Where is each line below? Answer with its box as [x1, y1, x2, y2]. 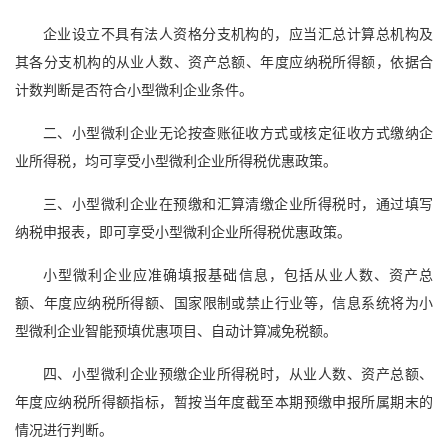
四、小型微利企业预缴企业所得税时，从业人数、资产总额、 [43, 367, 433, 383]
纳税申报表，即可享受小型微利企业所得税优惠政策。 [15, 225, 351, 241]
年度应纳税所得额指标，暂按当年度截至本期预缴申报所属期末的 [15, 395, 433, 411]
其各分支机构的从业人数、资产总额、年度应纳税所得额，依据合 [15, 55, 433, 71]
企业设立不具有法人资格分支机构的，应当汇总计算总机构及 [43, 27, 433, 43]
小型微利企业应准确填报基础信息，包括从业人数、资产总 [43, 268, 433, 284]
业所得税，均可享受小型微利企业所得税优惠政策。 [15, 154, 337, 170]
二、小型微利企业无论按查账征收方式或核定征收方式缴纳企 [43, 126, 433, 142]
